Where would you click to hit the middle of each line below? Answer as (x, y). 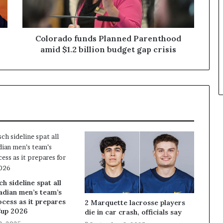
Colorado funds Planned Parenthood (108, 38)
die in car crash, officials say (133, 212)
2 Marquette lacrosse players (135, 202)
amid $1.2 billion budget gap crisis (108, 49)
